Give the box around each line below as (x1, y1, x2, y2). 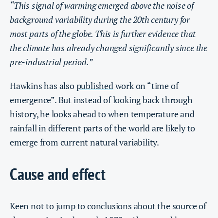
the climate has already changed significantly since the (10, 41, 207, 54)
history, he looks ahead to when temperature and (10, 108, 195, 120)
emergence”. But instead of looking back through (10, 93, 193, 106)
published (76, 79, 113, 91)
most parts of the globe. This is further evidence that (10, 27, 196, 39)
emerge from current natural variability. (10, 136, 159, 148)
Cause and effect (10, 163, 106, 185)
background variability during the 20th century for (10, 13, 190, 25)
